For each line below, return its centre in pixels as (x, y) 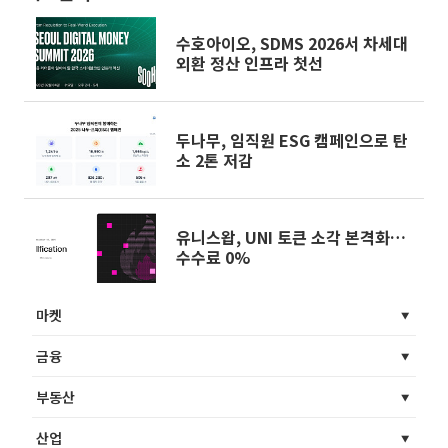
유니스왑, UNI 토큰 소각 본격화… (291, 236)
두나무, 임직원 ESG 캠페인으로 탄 (292, 139)
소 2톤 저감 (214, 159)
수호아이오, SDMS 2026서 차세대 (292, 42)
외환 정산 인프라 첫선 (249, 62)
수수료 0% (213, 256)
